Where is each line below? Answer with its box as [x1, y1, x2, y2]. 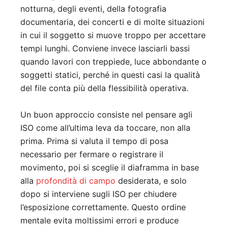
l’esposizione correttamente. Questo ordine [20, 202, 186, 212]
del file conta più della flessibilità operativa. [20, 82, 188, 93]
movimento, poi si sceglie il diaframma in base [20, 162, 199, 173]
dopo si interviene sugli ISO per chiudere [20, 188, 177, 199]
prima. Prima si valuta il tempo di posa [20, 135, 168, 146]
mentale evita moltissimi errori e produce [20, 215, 179, 225]
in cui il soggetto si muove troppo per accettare [20, 30, 206, 40]
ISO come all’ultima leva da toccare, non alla [20, 122, 190, 133]
